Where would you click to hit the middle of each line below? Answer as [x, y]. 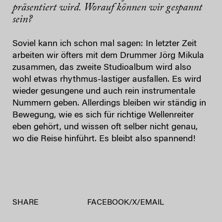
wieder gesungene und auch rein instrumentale [104, 91]
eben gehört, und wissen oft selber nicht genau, [105, 127]
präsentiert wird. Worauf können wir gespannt [107, 8]
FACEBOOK [108, 202]
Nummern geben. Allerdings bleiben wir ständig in [109, 103]
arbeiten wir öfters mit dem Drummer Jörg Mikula [108, 56]
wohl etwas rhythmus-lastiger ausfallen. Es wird [107, 80]
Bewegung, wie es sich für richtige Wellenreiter [103, 115]
